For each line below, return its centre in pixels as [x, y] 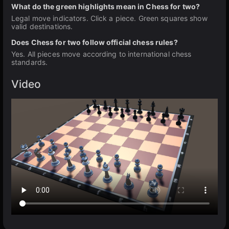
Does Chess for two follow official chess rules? [95, 42]
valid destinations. [42, 26]
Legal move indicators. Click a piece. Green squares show [109, 18]
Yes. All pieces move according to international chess [101, 54]
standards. [30, 62]
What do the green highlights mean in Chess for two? [106, 6]
